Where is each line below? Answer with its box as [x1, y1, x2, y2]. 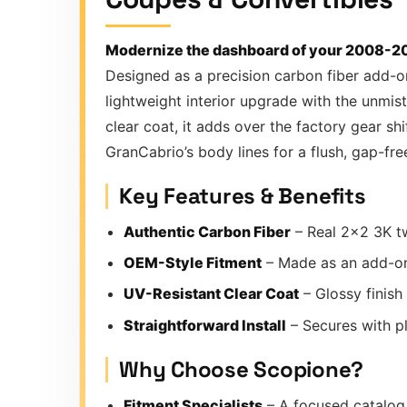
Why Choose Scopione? [119, 355, 364, 384]
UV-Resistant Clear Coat [124, 284, 299, 303]
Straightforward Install [124, 315, 286, 334]
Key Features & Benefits [119, 182, 366, 211]
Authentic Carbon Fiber [124, 222, 291, 241]
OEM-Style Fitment [124, 253, 262, 272]
